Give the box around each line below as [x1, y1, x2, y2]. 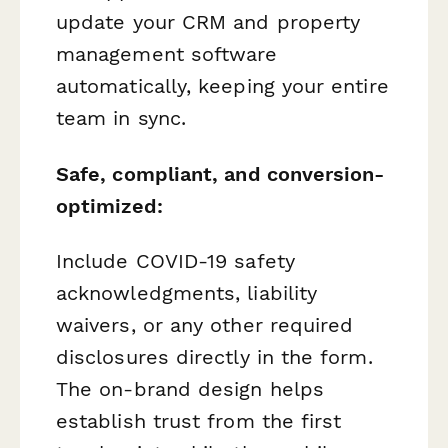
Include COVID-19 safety [56, 248, 295, 273]
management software [56, 42, 278, 67]
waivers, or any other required [56, 312, 354, 337]
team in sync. [56, 106, 187, 131]
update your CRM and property [56, 10, 361, 35]
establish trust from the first [56, 408, 342, 433]
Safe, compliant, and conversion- [56, 161, 385, 186]
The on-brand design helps [56, 376, 325, 401]
